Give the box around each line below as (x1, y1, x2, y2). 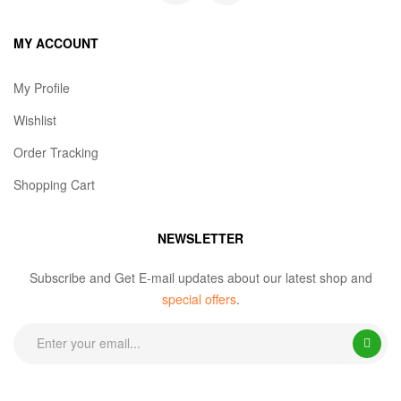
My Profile (13, 78, 70, 97)
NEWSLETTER (158, 228, 243, 247)
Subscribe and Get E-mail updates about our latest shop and (29, 268, 372, 286)
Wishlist (13, 110, 56, 129)
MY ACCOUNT (13, 33, 98, 52)
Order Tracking (13, 142, 98, 161)
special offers (161, 289, 236, 308)
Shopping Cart (13, 175, 95, 193)
